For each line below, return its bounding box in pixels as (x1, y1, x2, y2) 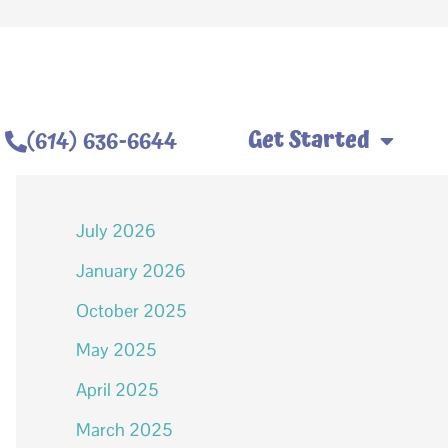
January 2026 (76, 258, 186, 282)
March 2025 (76, 417, 173, 441)
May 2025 (76, 338, 157, 362)
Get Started (248, 123, 371, 158)
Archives (76, 136, 202, 185)
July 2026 (76, 219, 156, 242)
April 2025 (76, 378, 159, 401)
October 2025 (76, 298, 187, 322)
